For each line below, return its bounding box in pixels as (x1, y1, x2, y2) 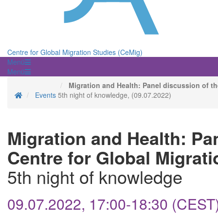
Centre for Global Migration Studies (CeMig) (7, 47, 143, 57)
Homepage (22, 90, 56, 100)
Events (35, 90, 56, 100)
